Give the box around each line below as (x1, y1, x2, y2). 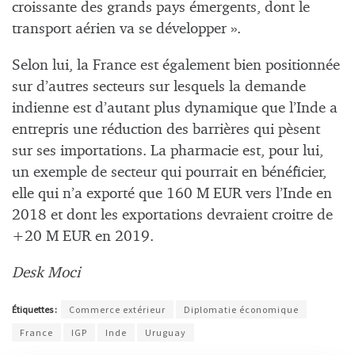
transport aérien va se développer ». (12, 21, 241, 37)
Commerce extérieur (69, 303, 166, 315)
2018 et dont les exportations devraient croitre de (12, 208, 333, 223)
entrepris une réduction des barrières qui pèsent (12, 122, 320, 138)
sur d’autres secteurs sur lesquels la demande (12, 79, 306, 95)
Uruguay (145, 326, 186, 338)
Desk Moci (12, 265, 80, 281)
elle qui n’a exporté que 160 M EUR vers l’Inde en (12, 186, 332, 202)
